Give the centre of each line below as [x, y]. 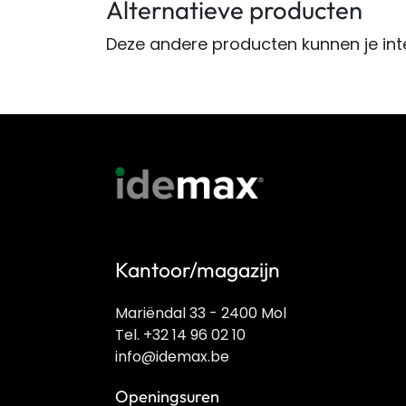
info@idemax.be [172, 357]
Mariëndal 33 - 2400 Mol [201, 313]
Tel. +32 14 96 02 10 [180, 335]
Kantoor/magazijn [198, 270]
